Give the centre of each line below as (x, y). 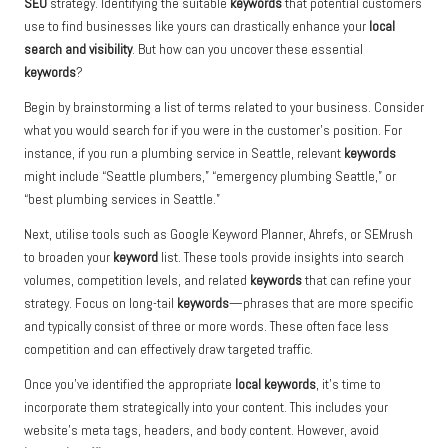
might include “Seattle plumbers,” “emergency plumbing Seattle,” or (210, 176)
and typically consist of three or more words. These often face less (206, 326)
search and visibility (78, 49)
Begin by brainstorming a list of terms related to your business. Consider (224, 107)
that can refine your (356, 280)
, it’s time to (348, 384)
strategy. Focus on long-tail (100, 303)
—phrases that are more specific (321, 303)
